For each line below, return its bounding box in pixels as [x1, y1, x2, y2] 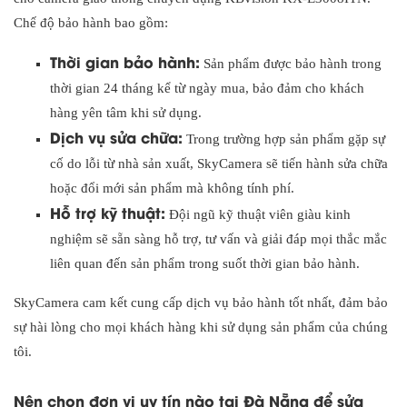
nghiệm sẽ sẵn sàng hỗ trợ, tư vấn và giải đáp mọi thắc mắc [50, 231, 387, 246]
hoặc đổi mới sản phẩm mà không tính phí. [50, 180, 294, 195]
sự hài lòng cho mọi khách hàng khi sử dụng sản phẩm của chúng [14, 319, 388, 334]
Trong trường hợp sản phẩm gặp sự [183, 131, 385, 146]
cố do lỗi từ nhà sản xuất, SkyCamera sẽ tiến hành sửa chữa [50, 155, 388, 171]
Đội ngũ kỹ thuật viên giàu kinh [165, 206, 351, 222]
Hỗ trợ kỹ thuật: [50, 201, 165, 223]
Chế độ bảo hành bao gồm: [14, 15, 168, 30]
